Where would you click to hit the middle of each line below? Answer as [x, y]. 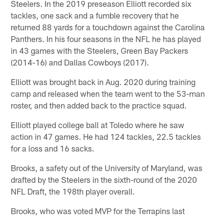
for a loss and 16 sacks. [53, 148]
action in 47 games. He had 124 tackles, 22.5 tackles [106, 136]
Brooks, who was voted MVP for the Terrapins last [98, 210]
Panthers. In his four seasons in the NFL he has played [106, 38]
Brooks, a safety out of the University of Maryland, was [107, 167]
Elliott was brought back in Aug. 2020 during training [103, 81]
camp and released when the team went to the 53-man [108, 93]
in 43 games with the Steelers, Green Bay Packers [100, 50]
